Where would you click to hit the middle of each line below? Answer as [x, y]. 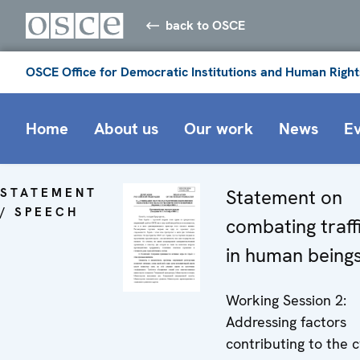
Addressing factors [286, 321]
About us [126, 128]
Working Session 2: [286, 300]
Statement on [284, 197]
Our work [219, 128]
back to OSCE [206, 25]
